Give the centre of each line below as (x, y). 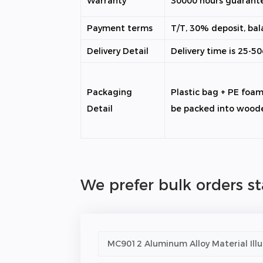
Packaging (110, 92)
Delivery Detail (118, 51)
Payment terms (120, 28)
